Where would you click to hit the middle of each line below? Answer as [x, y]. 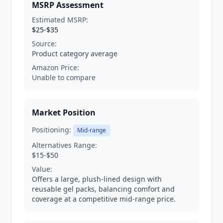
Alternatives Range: [64, 145]
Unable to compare [64, 77]
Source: [44, 44]
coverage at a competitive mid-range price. [104, 199]
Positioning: [52, 130]
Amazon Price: [56, 67]
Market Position [64, 112]
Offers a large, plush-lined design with [97, 179]
